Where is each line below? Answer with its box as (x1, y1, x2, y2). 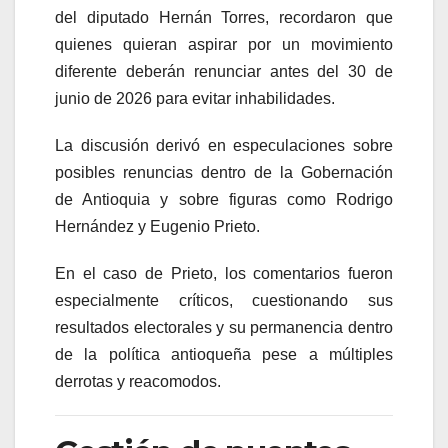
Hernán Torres (158, 8, 266, 26)
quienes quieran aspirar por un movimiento (55, 35, 393, 53)
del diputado (55, 8, 159, 26)
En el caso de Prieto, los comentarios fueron (55, 264, 393, 282)
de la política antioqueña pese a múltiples (55, 345, 393, 363)
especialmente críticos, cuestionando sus (55, 291, 393, 309)
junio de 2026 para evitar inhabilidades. (55, 89, 335, 107)
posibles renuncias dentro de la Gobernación (55, 163, 393, 181)
